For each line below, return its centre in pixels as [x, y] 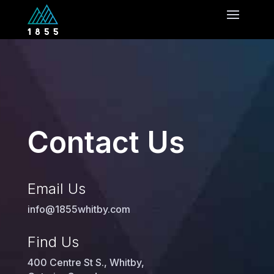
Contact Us [106, 143]
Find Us [53, 242]
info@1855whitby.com [79, 209]
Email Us [56, 189]
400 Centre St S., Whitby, [86, 263]
